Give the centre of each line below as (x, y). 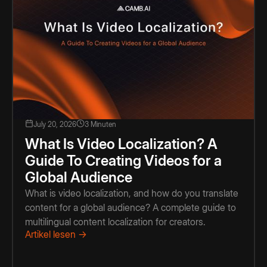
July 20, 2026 (55, 125)
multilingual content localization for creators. (115, 222)
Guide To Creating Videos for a (123, 161)
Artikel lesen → (56, 235)
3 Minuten (100, 125)
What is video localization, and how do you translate (132, 193)
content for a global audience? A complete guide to (131, 208)
